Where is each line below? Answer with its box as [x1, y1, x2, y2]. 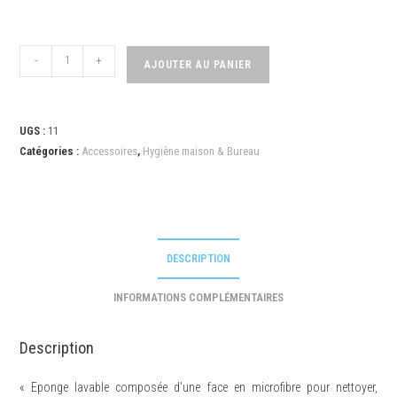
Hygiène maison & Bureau [143, 144, 261, 158]
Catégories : [19, 144, 82, 158]
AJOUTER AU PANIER [144, 58, 253, 71]
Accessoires [82, 144, 138, 158]
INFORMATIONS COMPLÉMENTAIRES [113, 290, 284, 304]
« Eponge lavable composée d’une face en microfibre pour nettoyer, [19, 379, 378, 394]
